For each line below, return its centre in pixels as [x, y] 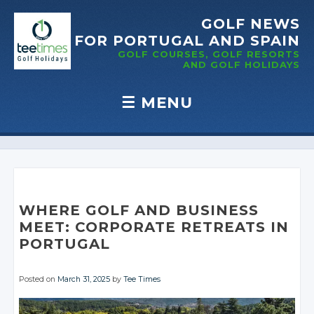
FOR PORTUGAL [139, 41]
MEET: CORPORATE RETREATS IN [154, 227]
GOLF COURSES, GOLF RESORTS [209, 54]
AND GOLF [212, 64]
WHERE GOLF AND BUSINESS [139, 210]
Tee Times [142, 279]
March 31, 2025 [84, 279]
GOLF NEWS [251, 24]
